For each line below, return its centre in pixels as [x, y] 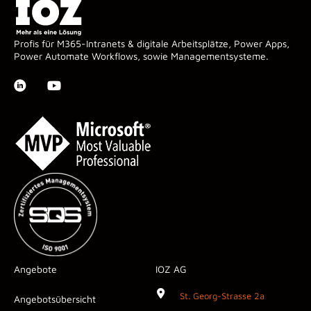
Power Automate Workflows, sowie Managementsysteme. [141, 56]
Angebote [35, 269]
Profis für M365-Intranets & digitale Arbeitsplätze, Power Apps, [152, 43]
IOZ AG [171, 269]
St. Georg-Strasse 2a [222, 296]
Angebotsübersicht [55, 299]
